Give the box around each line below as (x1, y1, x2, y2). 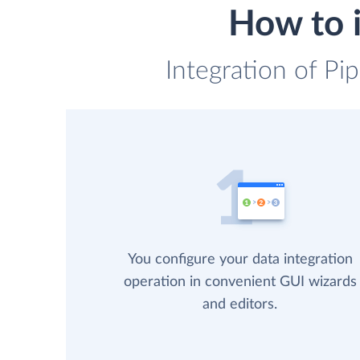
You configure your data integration (127, 252, 353, 268)
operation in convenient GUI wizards (123, 275, 357, 290)
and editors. (202, 297, 278, 313)
